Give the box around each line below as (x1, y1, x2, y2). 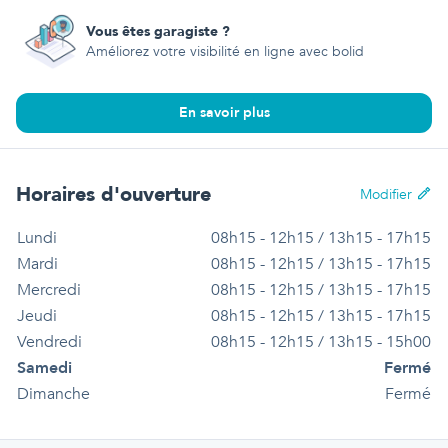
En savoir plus (178, 103, 270, 122)
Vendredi (17, 331, 82, 353)
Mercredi (17, 279, 81, 301)
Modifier (360, 185, 412, 204)
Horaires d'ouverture (16, 181, 211, 208)
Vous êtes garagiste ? (86, 22, 230, 41)
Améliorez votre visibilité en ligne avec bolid (86, 42, 364, 61)
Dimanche (17, 383, 90, 405)
